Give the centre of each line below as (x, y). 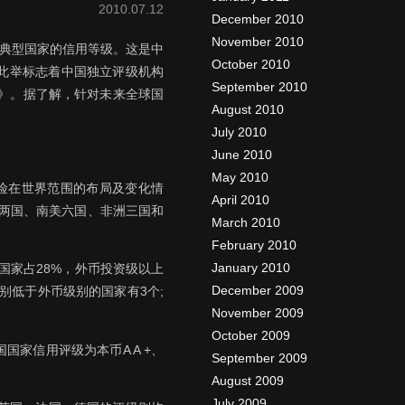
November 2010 (258, 42)
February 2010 (254, 245)
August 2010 (248, 109)
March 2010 (246, 222)
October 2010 (251, 64)
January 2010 (251, 268)
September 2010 (259, 87)
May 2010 (240, 177)
